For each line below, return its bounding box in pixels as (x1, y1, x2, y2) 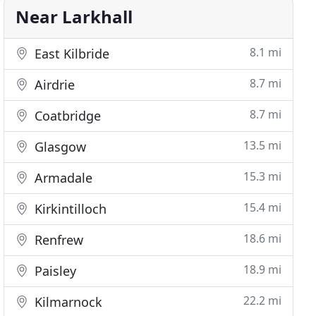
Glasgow (31, 138, 87, 155)
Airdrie (31, 76, 75, 93)
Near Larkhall (16, 5, 133, 28)
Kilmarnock (31, 293, 103, 310)
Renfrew (31, 231, 84, 248)
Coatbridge (31, 107, 102, 124)
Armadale (31, 169, 93, 186)
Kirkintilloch (31, 200, 107, 217)
